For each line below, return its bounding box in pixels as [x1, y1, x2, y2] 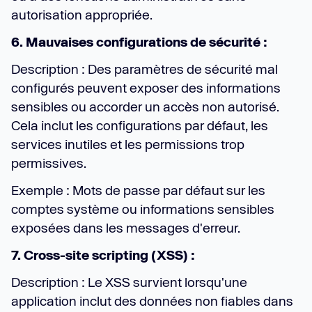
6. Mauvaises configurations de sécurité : [11, 34, 267, 49]
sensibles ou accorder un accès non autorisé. [11, 99, 279, 114]
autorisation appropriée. [11, 7, 153, 22]
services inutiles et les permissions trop [11, 136, 244, 152]
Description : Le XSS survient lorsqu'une [11, 274, 247, 290]
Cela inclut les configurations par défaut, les [11, 118, 268, 133]
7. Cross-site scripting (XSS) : [11, 247, 195, 263]
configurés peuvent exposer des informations [11, 80, 281, 95]
